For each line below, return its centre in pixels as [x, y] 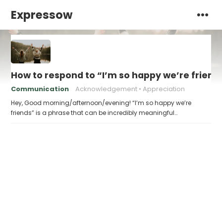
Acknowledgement [107, 89]
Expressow [42, 15]
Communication [40, 89]
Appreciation [164, 89]
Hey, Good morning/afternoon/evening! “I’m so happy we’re [101, 103]
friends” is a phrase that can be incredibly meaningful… [94, 113]
